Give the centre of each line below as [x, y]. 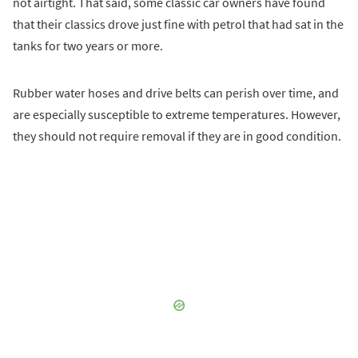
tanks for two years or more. [88, 45]
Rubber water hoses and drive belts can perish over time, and [176, 92]
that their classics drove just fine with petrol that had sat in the [178, 24]
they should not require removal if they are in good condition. [177, 135]
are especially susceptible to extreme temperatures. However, [177, 114]
